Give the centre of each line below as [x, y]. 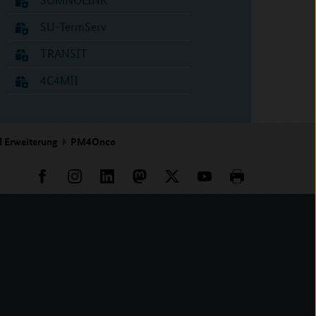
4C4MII [59, 80]
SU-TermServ [73, 26]
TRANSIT [63, 53]
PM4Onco [93, 141]
